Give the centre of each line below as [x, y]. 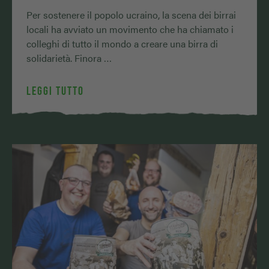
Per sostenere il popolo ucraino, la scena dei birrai [131, 15]
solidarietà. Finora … [69, 58]
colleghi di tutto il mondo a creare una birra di [122, 44]
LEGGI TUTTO [55, 91]
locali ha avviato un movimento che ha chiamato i [130, 29]
